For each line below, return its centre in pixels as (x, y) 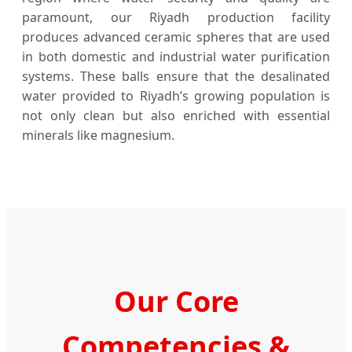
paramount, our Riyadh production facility (176, 18)
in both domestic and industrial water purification (176, 57)
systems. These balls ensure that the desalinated (176, 77)
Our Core (176, 302)
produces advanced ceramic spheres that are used (176, 37)
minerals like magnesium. (98, 136)
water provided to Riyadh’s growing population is (176, 96)
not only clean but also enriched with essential (176, 116)
